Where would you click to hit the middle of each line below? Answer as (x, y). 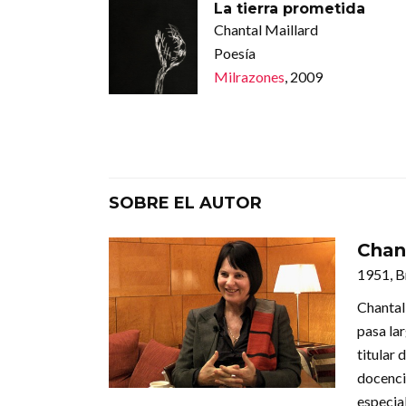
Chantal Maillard (266, 29)
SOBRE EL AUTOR (185, 203)
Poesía (234, 53)
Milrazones (249, 76)
